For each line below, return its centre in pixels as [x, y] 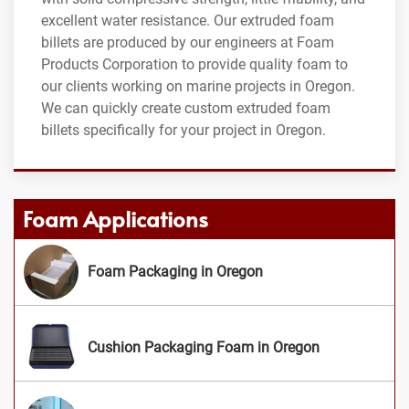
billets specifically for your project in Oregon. [184, 130]
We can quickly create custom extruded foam [186, 108]
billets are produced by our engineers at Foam [188, 42]
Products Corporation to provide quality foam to [194, 64]
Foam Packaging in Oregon [175, 271]
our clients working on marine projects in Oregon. [198, 86]
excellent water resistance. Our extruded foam [188, 20]
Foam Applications [115, 218]
